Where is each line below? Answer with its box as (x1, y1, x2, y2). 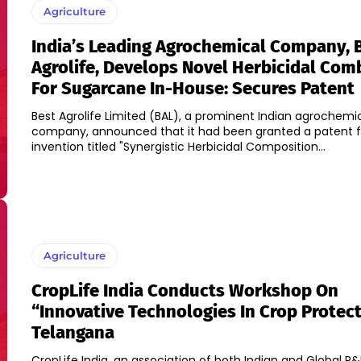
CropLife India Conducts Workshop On (31, 280, 338, 302)
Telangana (31, 322, 114, 344)
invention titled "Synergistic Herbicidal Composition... (31, 139, 326, 156)
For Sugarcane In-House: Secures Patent (31, 77, 355, 100)
